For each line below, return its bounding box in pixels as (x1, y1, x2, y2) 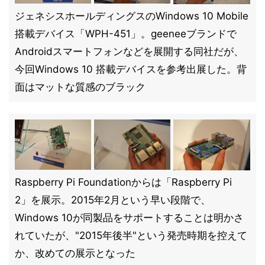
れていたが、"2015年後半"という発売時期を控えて (15, 230, 247, 241)
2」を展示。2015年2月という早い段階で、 (15, 194, 211, 206)
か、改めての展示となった (15, 247, 135, 259)
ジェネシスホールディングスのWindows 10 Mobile (15, 10, 248, 22)
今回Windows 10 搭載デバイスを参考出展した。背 (15, 63, 247, 75)
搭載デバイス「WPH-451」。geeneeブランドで (15, 28, 237, 40)
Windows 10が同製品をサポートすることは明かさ (15, 212, 244, 224)
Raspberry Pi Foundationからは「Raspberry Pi (15, 176, 232, 188)
